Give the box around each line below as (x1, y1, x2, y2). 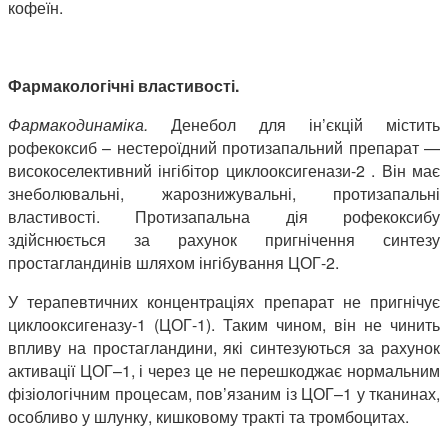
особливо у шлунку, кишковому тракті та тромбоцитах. (8, 405, 409, 429)
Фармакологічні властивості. (8, 74, 239, 98)
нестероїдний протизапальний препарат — (116, 136, 441, 160)
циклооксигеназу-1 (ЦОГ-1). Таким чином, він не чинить (8, 313, 440, 337)
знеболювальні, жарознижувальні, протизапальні (8, 182, 440, 206)
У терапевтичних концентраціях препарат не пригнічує (8, 290, 440, 314)
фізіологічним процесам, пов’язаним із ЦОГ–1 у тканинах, (8, 382, 440, 406)
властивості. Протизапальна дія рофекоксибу (8, 205, 440, 229)
